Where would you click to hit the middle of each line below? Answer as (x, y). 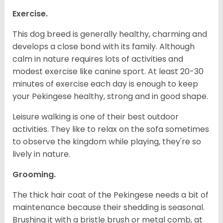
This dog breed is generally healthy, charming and (110, 34)
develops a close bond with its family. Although (104, 47)
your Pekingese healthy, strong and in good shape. (111, 97)
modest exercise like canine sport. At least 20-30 (108, 72)
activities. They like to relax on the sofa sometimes (111, 129)
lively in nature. (42, 154)
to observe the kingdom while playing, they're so (107, 142)
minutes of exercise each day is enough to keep (105, 84)
